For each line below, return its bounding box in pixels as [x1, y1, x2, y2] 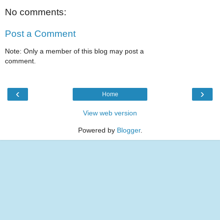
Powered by [78, 126, 117, 134]
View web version [83, 109, 137, 117]
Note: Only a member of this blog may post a [5, 47, 144, 55]
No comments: [5, 7, 66, 18]
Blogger [116, 126, 140, 134]
